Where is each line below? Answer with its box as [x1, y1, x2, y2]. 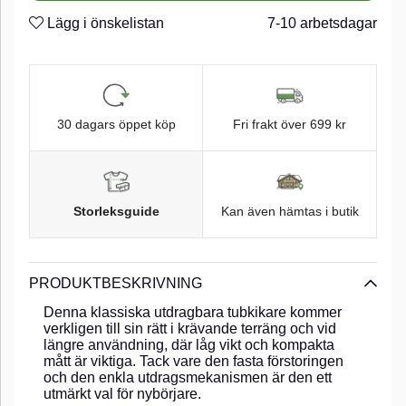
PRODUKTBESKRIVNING [29, 275, 202, 291]
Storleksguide [72, 203, 159, 218]
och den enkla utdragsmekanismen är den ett [43, 369, 332, 385]
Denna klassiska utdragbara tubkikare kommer [43, 304, 342, 320]
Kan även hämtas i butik [220, 203, 359, 218]
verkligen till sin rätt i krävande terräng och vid [43, 320, 336, 336]
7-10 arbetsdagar [267, 14, 377, 31]
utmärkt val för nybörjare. [43, 385, 201, 401]
